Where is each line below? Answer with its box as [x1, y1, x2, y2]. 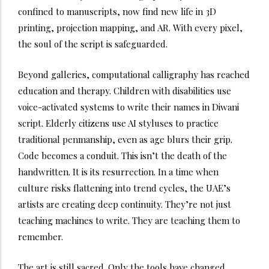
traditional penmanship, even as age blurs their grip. [18, 133, 232, 145]
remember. [18, 230, 63, 243]
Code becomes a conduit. [18, 149, 121, 162]
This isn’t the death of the [121, 149, 227, 162]
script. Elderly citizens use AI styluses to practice [18, 116, 219, 129]
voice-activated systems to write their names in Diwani [18, 100, 239, 113]
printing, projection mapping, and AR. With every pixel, [18, 21, 243, 34]
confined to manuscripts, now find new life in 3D [18, 5, 216, 17]
